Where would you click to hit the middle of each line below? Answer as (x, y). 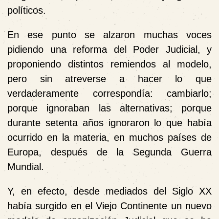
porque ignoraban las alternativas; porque (109, 108)
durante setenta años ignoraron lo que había (109, 122)
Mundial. (26, 166)
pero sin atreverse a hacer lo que (109, 78)
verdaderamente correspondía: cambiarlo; (109, 93)
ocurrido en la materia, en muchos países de (109, 137)
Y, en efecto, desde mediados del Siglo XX (109, 191)
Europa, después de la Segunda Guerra (109, 152)
